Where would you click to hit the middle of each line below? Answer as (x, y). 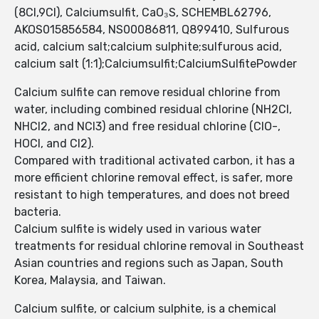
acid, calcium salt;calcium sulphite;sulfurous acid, (148, 47)
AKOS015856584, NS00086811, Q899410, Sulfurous (152, 30)
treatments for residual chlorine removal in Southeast (159, 246)
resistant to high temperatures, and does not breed (152, 195)
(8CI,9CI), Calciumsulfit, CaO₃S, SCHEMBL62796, (143, 13)
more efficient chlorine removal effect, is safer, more (153, 178)
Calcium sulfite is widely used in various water (138, 229)
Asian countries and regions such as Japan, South (149, 263)
